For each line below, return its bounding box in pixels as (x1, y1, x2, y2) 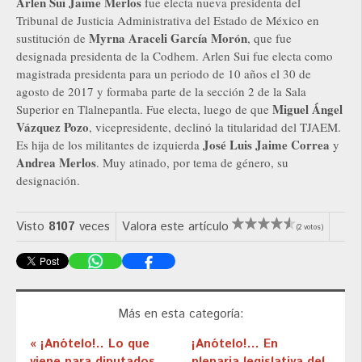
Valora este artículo (122, 218, 229, 236)
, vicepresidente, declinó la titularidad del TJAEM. (89, 119, 341, 136)
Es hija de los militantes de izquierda (16, 137, 203, 154)
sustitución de (16, 30, 89, 47)
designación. (16, 172, 80, 189)
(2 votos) (297, 222, 323, 234)
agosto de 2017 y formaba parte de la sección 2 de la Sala (16, 83, 306, 100)
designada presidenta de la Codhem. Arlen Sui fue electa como (16, 48, 333, 65)
